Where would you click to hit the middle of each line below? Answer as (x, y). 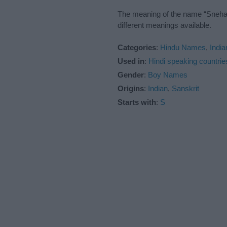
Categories (137, 48)
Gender (131, 75)
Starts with (137, 102)
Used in (131, 61)
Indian (158, 89)
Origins (131, 89)
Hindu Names (183, 48)
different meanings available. (164, 25)
